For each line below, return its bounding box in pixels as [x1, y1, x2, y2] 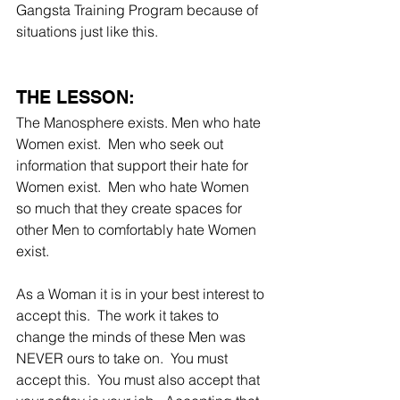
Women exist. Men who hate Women [16, 178, 253, 196]
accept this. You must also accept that [16, 371, 263, 389]
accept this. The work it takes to [16, 306, 222, 325]
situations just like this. [16, 22, 158, 41]
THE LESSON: [16, 87, 135, 109]
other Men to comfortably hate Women [16, 221, 260, 239]
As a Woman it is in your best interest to [16, 285, 268, 304]
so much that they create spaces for [16, 199, 246, 218]
